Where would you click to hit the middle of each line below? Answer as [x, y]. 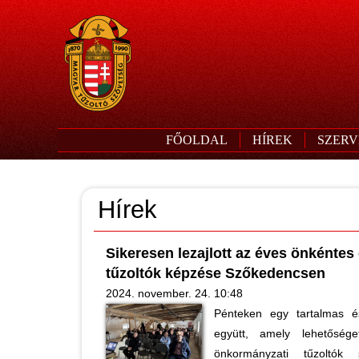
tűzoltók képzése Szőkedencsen [216, 273]
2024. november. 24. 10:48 [174, 293]
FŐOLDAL [196, 140]
